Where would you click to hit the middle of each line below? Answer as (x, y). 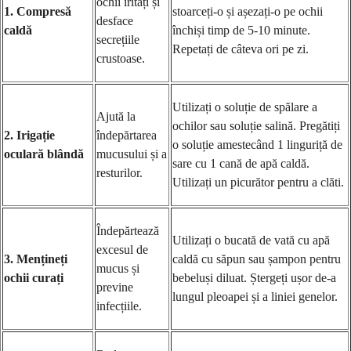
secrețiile (118, 39)
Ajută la (116, 116)
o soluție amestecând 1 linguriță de (257, 144)
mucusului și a (132, 154)
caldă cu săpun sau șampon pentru (257, 259)
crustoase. (121, 58)
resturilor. (119, 172)
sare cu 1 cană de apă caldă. (241, 163)
